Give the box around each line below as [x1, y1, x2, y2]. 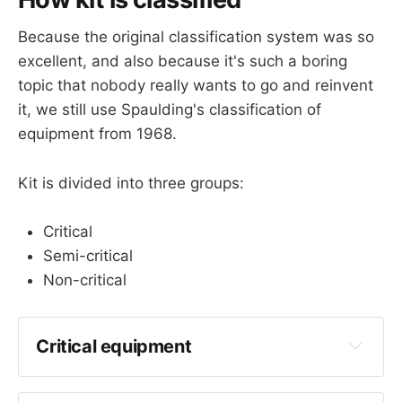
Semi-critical [43, 246, 133, 265]
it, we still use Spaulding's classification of [18, 100, 321, 119]
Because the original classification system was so [18, 28, 374, 47]
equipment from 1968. [18, 125, 177, 144]
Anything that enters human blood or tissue [61, 366, 359, 385]
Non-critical [43, 270, 127, 289]
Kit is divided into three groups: [18, 173, 244, 192]
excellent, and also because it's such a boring [18, 52, 347, 71]
